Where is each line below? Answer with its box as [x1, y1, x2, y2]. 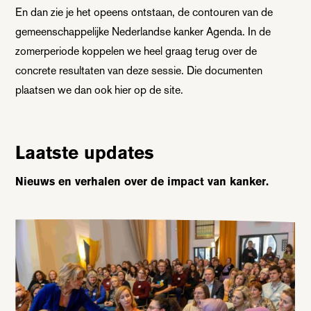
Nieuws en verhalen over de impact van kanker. [15, 174, 269, 188]
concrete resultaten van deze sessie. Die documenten [15, 63, 263, 77]
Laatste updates [15, 142, 155, 163]
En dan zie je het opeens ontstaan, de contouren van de [15, 5, 274, 19]
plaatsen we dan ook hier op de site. [15, 83, 184, 96]
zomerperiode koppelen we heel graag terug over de [15, 44, 258, 58]
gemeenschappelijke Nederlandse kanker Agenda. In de [15, 24, 271, 38]
